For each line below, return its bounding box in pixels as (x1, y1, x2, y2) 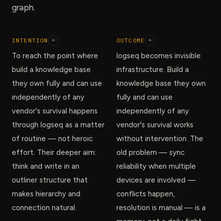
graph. (12, 2, 35, 12)
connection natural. (12, 203, 76, 212)
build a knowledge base (12, 65, 91, 74)
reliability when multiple (116, 161, 196, 171)
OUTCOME (116, 37, 145, 44)
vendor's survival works (116, 120, 193, 129)
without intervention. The (116, 134, 203, 143)
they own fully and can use (12, 78, 102, 88)
